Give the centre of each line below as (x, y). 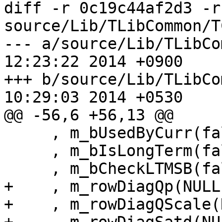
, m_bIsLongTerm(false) (28, 151)
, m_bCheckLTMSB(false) (28, 169)
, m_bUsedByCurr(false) (28, 133)
